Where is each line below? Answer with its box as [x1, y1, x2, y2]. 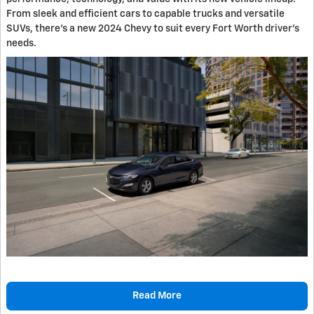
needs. [6, 39, 36, 49]
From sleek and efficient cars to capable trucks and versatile [6, 9, 285, 20]
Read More [132, 290, 182, 301]
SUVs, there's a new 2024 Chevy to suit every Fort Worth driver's [6, 24, 299, 34]
